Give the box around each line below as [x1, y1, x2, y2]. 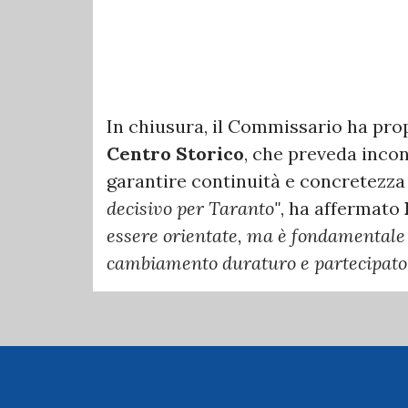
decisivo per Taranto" [107, 197, 280, 219]
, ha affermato [280, 197, 404, 219]
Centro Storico [107, 142, 244, 165]
